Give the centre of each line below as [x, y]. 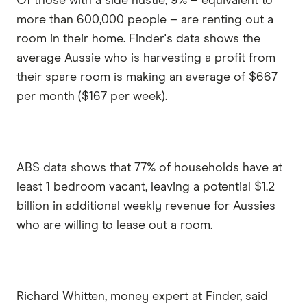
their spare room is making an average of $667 [147, 77]
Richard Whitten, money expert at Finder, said [142, 296]
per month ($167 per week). [92, 96]
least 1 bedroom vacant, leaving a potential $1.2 [146, 187]
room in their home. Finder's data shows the [138, 39]
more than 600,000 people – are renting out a [145, 20]
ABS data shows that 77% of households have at [149, 168]
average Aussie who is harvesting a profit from [146, 58]
